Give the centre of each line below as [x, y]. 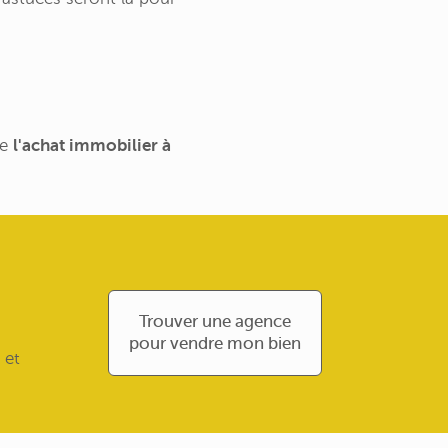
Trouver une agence [214, 321]
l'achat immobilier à [92, 145]
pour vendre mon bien [214, 343]
